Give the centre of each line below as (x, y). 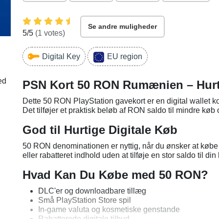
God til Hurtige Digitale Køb (100, 130)
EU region (125, 56)
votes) (54, 33)
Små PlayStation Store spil (85, 200)
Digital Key (61, 56)
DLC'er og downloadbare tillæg (92, 191)
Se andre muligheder (122, 26)
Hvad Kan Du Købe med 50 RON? (115, 175)
